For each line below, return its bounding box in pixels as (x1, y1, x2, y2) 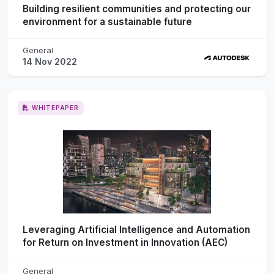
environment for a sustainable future (23, 15, 192, 28)
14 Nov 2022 (23, 56, 77, 67)
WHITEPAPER (31, 103, 79, 111)
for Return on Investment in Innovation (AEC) (23, 236, 228, 248)
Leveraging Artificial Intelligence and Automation (23, 223, 250, 235)
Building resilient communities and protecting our (23, 2, 251, 15)
